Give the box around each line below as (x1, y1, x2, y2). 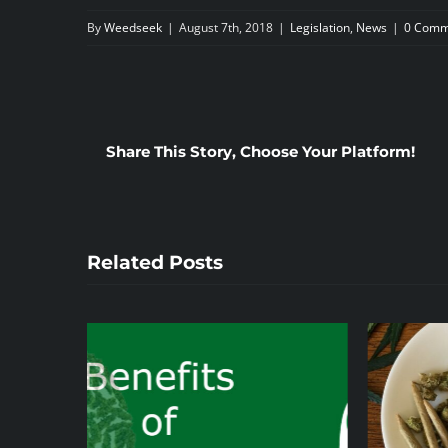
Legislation (290, 19, 350, 37)
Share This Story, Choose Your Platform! (105, 141, 415, 161)
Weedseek (104, 19, 162, 37)
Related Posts (87, 250, 223, 274)
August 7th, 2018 (179, 19, 273, 37)
